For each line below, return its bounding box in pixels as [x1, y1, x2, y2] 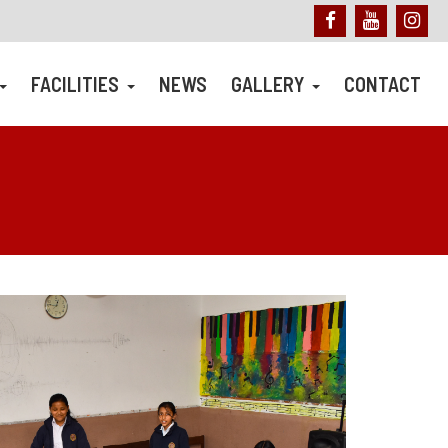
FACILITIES [31, 72, 123, 96]
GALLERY [231, 72, 308, 96]
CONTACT [344, 72, 421, 96]
